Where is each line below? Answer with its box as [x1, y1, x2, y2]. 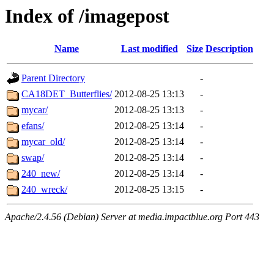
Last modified [120, 43, 178, 54]
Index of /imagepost [5, 5, 169, 27]
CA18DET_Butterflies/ [21, 89, 112, 100]
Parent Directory [21, 73, 85, 84]
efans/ [21, 120, 44, 131]
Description [206, 43, 253, 54]
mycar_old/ [21, 136, 65, 147]
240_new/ [21, 168, 60, 179]
